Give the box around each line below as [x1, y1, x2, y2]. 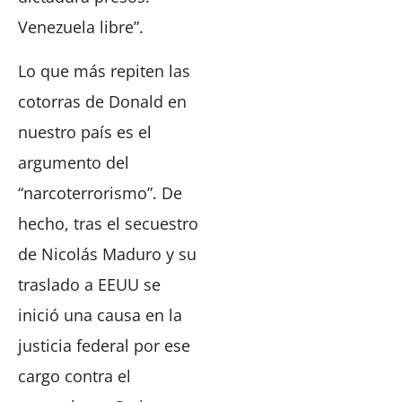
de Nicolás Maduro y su [18, 242, 197, 265]
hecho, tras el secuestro [18, 212, 198, 234]
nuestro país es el [18, 120, 152, 143]
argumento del [18, 151, 129, 173]
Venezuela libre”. [18, 16, 144, 39]
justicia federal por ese [18, 334, 190, 356]
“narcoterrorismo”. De [18, 181, 182, 204]
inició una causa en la [18, 303, 182, 326]
